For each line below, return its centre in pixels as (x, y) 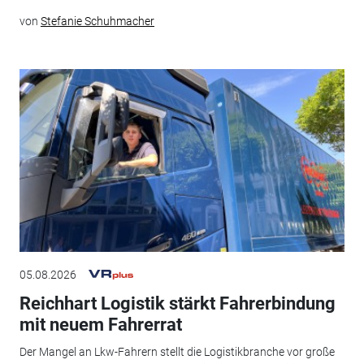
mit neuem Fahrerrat (100, 324)
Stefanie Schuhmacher (97, 22)
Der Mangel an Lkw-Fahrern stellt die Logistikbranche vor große (177, 352)
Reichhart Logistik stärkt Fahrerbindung (177, 303)
